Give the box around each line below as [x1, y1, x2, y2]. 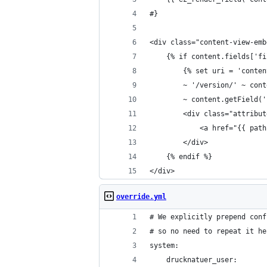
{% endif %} [150, 153, 212, 161]
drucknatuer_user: [150, 256, 237, 264]
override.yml [116, 193, 166, 201]
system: [150, 241, 179, 250]
